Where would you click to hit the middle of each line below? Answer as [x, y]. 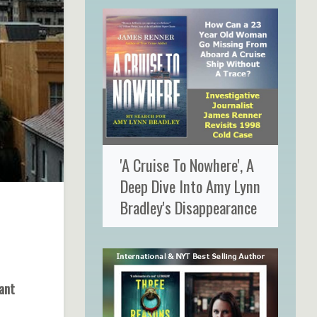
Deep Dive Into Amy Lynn [190, 185]
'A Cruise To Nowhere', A [187, 164]
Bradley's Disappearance [188, 207]
